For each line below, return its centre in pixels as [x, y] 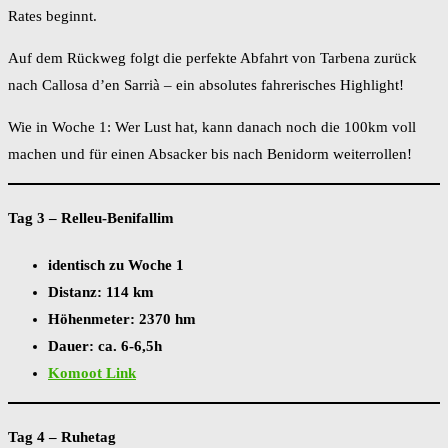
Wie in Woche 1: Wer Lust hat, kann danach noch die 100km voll [212, 127]
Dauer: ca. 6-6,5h [105, 346]
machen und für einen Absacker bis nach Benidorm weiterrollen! [212, 154]
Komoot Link [92, 373]
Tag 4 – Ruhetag [62, 437]
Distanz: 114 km [101, 292]
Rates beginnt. [52, 16]
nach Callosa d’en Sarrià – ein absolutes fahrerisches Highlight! [206, 85]
